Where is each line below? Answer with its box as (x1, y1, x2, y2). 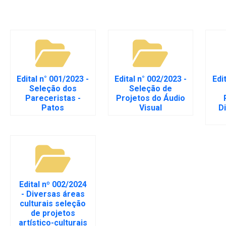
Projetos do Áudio (116, 93, 185, 103)
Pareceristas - (25, 93, 81, 103)
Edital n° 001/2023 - (17, 74, 89, 84)
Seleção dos (29, 83, 77, 93)
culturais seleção (20, 198, 86, 208)
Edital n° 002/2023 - (114, 74, 187, 84)
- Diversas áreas (21, 189, 85, 199)
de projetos (30, 208, 75, 218)
